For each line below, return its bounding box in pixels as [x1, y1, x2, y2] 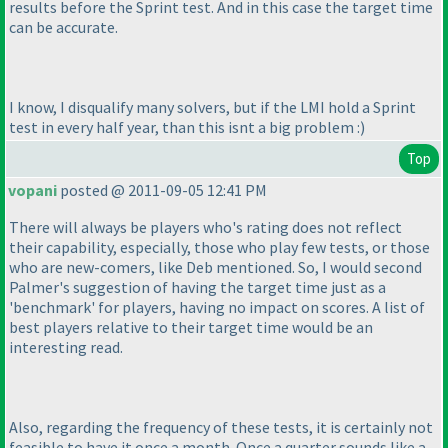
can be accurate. [9, 17, 118, 38]
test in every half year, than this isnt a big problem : [9, 117, 360, 138]
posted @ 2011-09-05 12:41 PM [57, 180, 267, 201]
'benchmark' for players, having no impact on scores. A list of [9, 297, 425, 318]
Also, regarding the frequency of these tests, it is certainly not [9, 417, 433, 438]
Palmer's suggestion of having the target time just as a [9, 277, 386, 298]
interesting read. [9, 337, 123, 358]
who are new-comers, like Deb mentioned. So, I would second [9, 257, 422, 278]
